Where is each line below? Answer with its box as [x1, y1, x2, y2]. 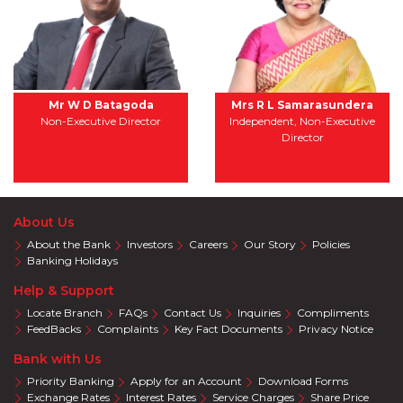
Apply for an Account [130, 373, 242, 388]
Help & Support [13, 282, 114, 299]
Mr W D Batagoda [48, 97, 154, 112]
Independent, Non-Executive [229, 113, 375, 128]
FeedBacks [27, 321, 81, 336]
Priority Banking [27, 373, 114, 388]
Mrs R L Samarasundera [231, 97, 373, 112]
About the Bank [27, 237, 111, 251]
